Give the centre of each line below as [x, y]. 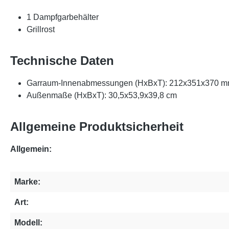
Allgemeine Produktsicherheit [97, 127]
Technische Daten [62, 61]
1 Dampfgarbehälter [63, 17]
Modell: [28, 223]
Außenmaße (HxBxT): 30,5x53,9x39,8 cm [102, 95]
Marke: [27, 182]
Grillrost [41, 29]
